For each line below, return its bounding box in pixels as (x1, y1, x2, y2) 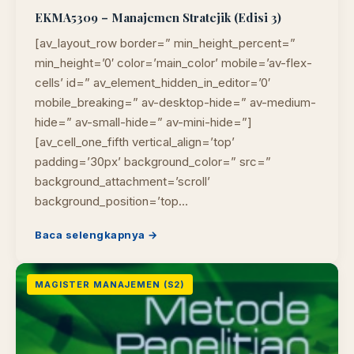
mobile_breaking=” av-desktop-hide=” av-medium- (35, 95, 316, 110)
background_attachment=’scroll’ (35, 174, 210, 189)
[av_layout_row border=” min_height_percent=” (35, 36, 296, 51)
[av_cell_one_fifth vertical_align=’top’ (35, 134, 235, 149)
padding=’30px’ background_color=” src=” (35, 154, 271, 169)
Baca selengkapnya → (35, 228, 158, 241)
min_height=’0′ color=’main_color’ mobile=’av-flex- (35, 55, 312, 70)
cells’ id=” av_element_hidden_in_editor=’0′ (35, 75, 270, 90)
